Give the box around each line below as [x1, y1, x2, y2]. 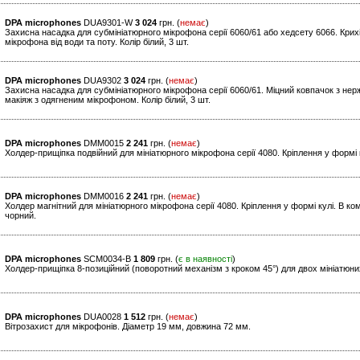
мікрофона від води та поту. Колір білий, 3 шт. [5, 37, 189, 47]
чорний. [5, 211, 36, 221]
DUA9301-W [81, 18, 135, 28]
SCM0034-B [81, 254, 133, 264]
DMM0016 [81, 191, 126, 202]
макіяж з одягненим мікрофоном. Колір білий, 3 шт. [5, 95, 211, 105]
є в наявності [178, 254, 232, 264]
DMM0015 [81, 138, 126, 149]
